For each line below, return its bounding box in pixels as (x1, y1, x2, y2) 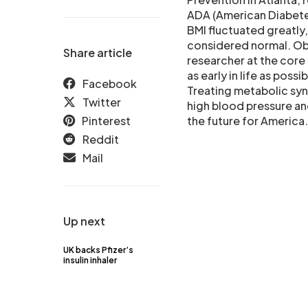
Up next (63, 214, 105, 228)
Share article (63, 45, 132, 60)
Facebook (82, 76, 137, 91)
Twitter (82, 95, 121, 109)
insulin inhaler (63, 255, 117, 265)
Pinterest (82, 113, 131, 128)
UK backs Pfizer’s (63, 245, 133, 255)
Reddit (82, 132, 119, 146)
